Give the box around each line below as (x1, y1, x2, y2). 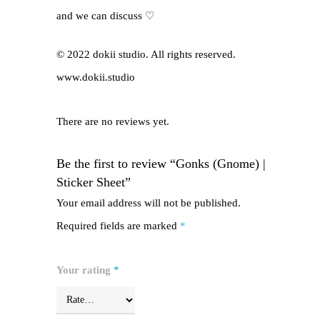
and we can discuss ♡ (56, 9, 154, 21)
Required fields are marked (56, 220, 180, 232)
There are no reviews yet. (56, 116, 169, 128)
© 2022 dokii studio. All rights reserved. (56, 49, 236, 61)
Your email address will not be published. (56, 197, 241, 209)
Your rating (56, 264, 114, 276)
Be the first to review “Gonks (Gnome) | (56, 156, 266, 171)
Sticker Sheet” (56, 175, 131, 190)
